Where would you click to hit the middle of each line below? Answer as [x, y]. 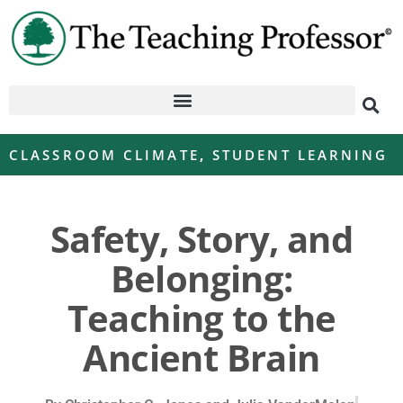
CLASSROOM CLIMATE [104, 154]
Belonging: [201, 278]
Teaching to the [201, 318]
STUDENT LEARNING [300, 154]
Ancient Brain [201, 357]
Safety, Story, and [201, 238]
